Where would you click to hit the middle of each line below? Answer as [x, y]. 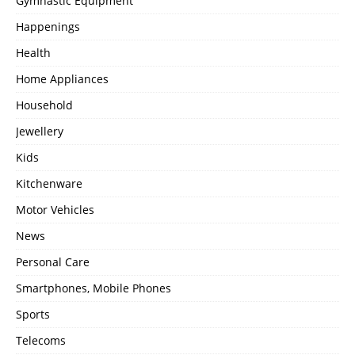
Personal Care [53, 261]
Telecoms [41, 340]
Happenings [48, 26]
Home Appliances [62, 78]
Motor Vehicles [55, 209]
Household [44, 105]
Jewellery [40, 131]
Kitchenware [49, 183]
